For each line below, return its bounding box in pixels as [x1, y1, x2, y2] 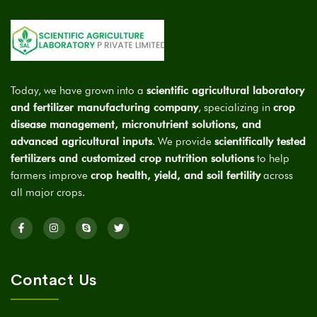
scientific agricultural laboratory [146, 83, 304, 97]
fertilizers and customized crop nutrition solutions [11, 151, 254, 165]
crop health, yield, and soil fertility [91, 168, 260, 182]
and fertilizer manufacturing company [11, 100, 198, 114]
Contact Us [11, 270, 97, 290]
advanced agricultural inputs [11, 134, 152, 148]
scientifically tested [214, 134, 306, 148]
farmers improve [11, 168, 91, 182]
